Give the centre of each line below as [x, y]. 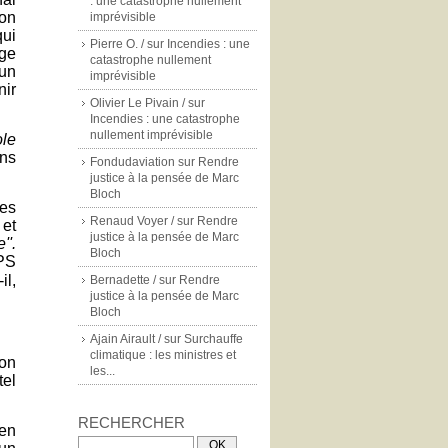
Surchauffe [213, 339]
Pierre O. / [117, 44]
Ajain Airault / [125, 339]
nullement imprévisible [151, 135]
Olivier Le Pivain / [137, 103]
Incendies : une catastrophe [165, 119]
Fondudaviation [132, 162]
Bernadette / [123, 280]
